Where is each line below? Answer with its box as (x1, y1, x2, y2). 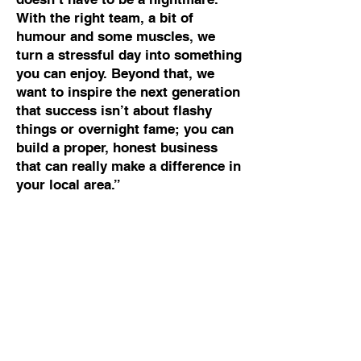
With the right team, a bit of (16, 10, 193, 26)
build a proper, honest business (16, 139, 218, 156)
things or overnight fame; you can (16, 121, 234, 137)
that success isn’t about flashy (16, 102, 212, 118)
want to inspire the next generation (16, 84, 240, 100)
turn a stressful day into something (16, 47, 242, 63)
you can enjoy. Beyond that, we (16, 65, 214, 81)
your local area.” (16, 176, 121, 193)
